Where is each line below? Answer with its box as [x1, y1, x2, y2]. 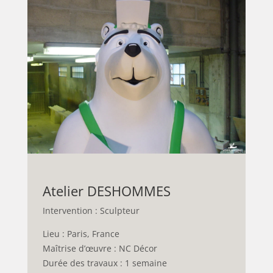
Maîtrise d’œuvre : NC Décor [42, 242, 157, 254]
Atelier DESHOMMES [42, 181, 171, 200]
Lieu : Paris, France [42, 227, 119, 239]
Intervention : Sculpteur [42, 204, 140, 216]
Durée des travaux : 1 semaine [42, 257, 167, 269]
